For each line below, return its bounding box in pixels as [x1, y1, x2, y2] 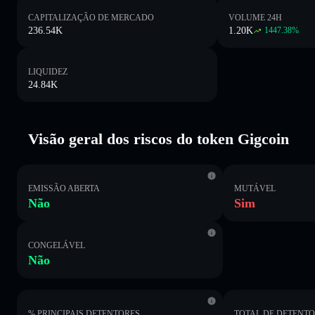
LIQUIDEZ [28, 66, 67, 77]
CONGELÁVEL [28, 240, 85, 250]
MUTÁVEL [234, 183, 276, 193]
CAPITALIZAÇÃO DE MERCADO [28, 12, 154, 22]
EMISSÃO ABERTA [28, 183, 100, 193]
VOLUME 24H [229, 12, 283, 22]
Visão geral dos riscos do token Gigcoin [28, 129, 289, 148]
